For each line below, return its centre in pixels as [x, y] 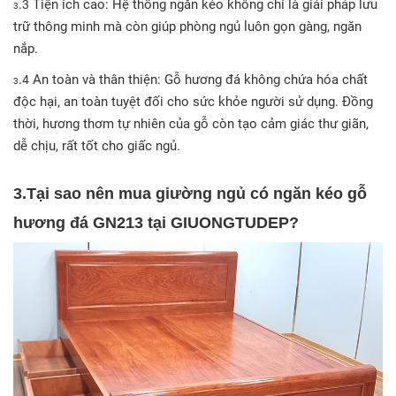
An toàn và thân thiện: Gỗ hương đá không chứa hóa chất [198, 79]
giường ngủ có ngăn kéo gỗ [261, 193]
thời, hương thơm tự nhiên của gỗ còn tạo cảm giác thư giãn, [191, 123]
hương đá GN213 [78, 222]
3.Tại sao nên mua [84, 193]
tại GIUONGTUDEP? [221, 222]
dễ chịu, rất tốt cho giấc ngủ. [97, 145]
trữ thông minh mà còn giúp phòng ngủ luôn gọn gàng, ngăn [187, 26]
